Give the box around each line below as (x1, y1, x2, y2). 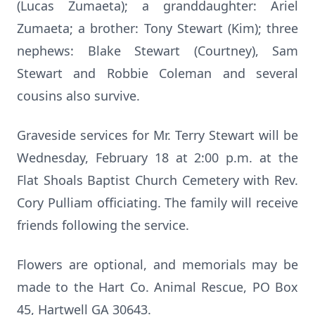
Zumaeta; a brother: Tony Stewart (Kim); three (17, 20, 298, 37)
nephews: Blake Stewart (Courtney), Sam (17, 42, 298, 59)
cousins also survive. (17, 87, 140, 104)
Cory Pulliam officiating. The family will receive (17, 194, 298, 211)
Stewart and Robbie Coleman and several (17, 65, 298, 82)
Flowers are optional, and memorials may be (17, 256, 298, 273)
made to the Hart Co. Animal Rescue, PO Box (17, 278, 298, 295)
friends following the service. (17, 217, 189, 233)
